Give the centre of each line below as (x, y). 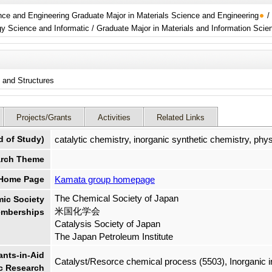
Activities (114, 118)
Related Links (181, 118)
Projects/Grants (44, 118)
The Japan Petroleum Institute (114, 237)
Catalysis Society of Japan (107, 224)
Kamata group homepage (105, 180)
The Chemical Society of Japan (117, 199)
